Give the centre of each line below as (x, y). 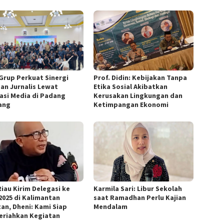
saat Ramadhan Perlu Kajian (140, 197)
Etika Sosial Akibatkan (131, 86)
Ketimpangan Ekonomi (131, 104)
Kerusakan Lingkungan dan (138, 95)
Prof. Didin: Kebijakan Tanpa (140, 77)
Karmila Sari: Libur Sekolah (138, 188)
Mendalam (111, 206)
